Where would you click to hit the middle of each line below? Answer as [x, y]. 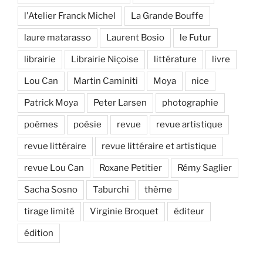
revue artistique [189, 125]
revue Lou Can [54, 168]
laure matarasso [58, 38]
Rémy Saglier [205, 168]
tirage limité [49, 212]
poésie [87, 125]
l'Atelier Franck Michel [70, 16]
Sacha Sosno [51, 190]
